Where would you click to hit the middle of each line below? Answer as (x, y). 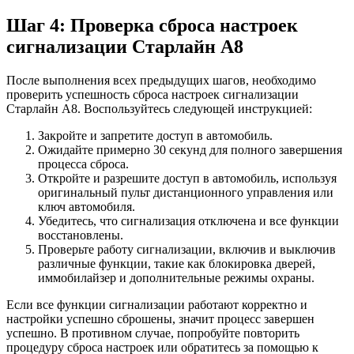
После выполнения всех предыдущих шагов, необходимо (161, 80)
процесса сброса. (83, 164)
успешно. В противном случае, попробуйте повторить (153, 333)
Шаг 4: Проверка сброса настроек (152, 25)
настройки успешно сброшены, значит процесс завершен (160, 318)
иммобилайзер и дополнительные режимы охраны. (176, 277)
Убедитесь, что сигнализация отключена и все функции (188, 220)
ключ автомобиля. (87, 206)
